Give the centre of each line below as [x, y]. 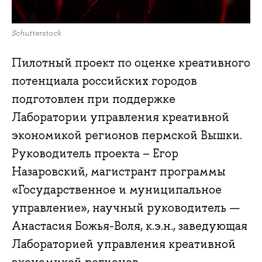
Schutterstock [37, 33]
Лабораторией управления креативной [124, 244]
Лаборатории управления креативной [120, 117]
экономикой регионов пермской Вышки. [127, 135]
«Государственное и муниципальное [117, 190]
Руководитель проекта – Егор [95, 154]
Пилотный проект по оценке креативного [131, 63]
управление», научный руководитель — [126, 208]
